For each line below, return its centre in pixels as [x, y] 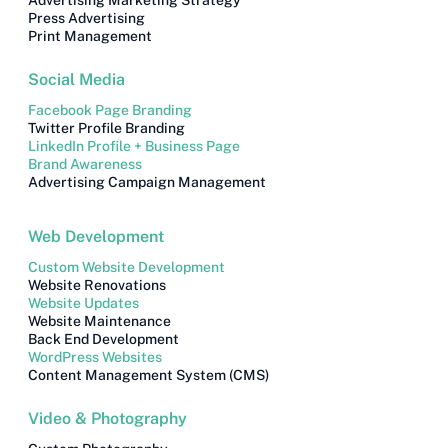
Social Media [76, 80]
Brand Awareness [84, 164]
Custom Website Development [126, 266]
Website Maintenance [99, 320]
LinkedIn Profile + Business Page [135, 146]
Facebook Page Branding [109, 110]
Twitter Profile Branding [106, 128]
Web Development [95, 236]
